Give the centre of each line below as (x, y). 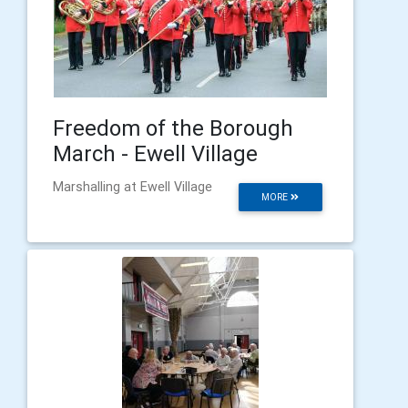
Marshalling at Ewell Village (133, 186)
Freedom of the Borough (173, 127)
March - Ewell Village (155, 153)
